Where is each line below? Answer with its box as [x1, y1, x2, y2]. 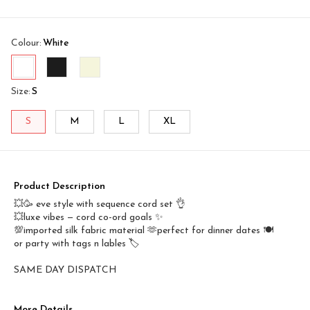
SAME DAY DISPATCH [14, 264, 117, 275]
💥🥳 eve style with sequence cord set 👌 [14, 199, 185, 210]
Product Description [14, 181, 105, 192]
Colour [11, 37, 39, 48]
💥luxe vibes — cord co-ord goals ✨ [14, 212, 163, 223]
